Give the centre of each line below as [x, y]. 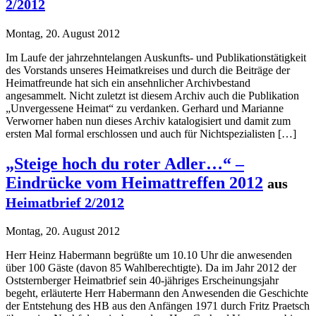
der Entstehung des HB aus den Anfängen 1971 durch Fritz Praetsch [158, 306]
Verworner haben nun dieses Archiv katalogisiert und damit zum [148, 121]
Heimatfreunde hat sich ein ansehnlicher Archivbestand [128, 83]
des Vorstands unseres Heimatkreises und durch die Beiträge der [148, 70]
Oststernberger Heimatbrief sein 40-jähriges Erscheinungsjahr [142, 281]
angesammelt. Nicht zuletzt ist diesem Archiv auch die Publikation [152, 95]
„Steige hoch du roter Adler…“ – [125, 163]
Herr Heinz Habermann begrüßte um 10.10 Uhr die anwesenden [149, 255]
